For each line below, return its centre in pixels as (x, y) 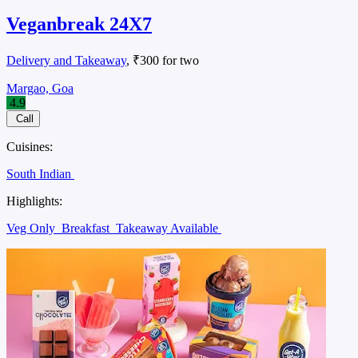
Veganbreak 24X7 (79, 24)
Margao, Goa (40, 88)
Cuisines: (30, 146)
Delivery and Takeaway (66, 60)
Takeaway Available (169, 228)
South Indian (40, 173)
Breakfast (87, 228)
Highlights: (34, 201)
